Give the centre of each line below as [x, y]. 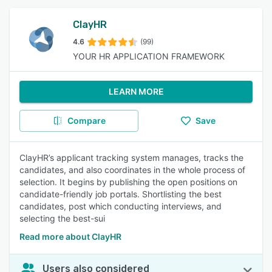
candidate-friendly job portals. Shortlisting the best [121, 194]
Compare [86, 121]
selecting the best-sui [62, 218]
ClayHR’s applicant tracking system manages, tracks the [131, 158]
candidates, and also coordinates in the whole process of [132, 170]
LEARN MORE [136, 91]
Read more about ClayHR [70, 236]
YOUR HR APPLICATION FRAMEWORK [149, 56]
